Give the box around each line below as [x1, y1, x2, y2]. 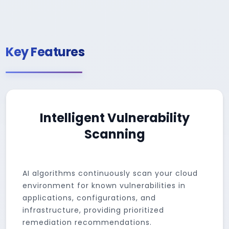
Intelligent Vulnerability [39, 109, 190, 126]
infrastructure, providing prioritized [22, 205, 165, 215]
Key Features [6, 43, 85, 60]
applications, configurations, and [22, 193, 156, 203]
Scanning [84, 126, 145, 143]
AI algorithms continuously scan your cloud [22, 168, 198, 178]
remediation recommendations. [22, 217, 152, 227]
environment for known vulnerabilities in [22, 180, 186, 191]
